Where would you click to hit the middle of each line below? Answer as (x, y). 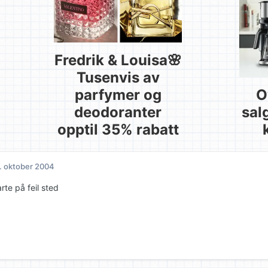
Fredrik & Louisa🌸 (118, 60)
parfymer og (118, 95)
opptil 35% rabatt (118, 130)
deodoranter (118, 112)
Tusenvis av (118, 78)
